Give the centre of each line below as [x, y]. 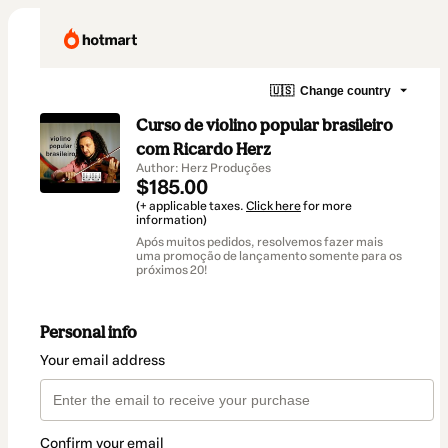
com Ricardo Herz [203, 149]
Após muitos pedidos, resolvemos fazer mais [259, 242]
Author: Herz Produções [203, 168]
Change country [345, 90]
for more [326, 206]
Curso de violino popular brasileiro [264, 125]
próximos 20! [171, 270]
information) [171, 220]
